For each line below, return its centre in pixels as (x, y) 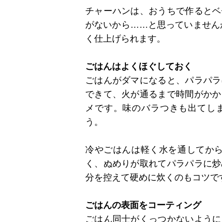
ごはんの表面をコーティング (143, 205)
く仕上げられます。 (125, 39)
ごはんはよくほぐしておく (139, 67)
